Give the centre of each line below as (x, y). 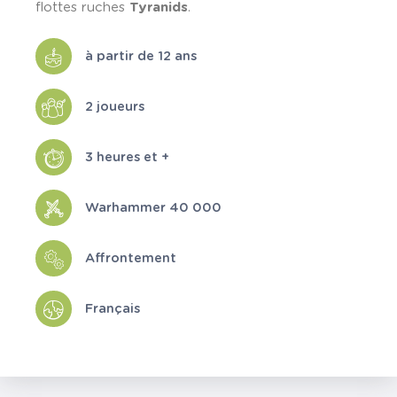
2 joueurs (115, 106)
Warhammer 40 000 (153, 207)
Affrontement (131, 258)
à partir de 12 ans (141, 56)
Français (113, 308)
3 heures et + (127, 157)
